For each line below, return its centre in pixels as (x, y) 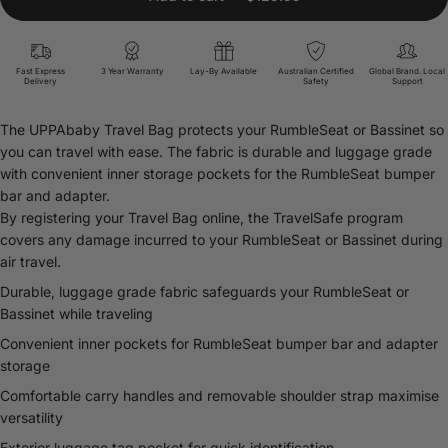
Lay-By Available (224, 71)
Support (407, 81)
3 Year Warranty (132, 71)
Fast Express (41, 71)
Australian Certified (315, 71)
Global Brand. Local (407, 71)
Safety (315, 81)
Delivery (41, 81)
